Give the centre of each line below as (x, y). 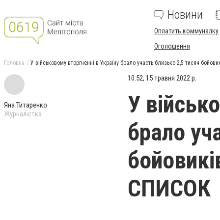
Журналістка (23, 114)
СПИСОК (169, 188)
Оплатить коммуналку (186, 31)
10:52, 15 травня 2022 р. (162, 78)
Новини (185, 15)
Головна (14, 63)
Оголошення (172, 46)
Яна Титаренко (26, 105)
